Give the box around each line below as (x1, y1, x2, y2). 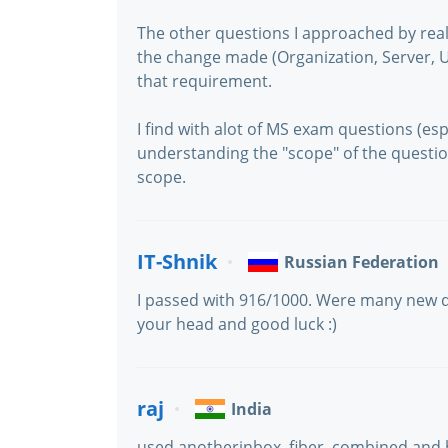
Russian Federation (284, 251, 439, 273)
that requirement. (137, 70, 272, 92)
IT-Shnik (137, 248, 217, 275)
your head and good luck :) (137, 313, 337, 335)
